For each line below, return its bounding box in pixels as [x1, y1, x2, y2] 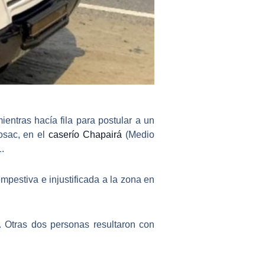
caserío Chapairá [49, 129, 122, 140]
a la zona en [99, 174, 155, 185]
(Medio [122, 129, 155, 140]
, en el [17, 129, 49, 140]
